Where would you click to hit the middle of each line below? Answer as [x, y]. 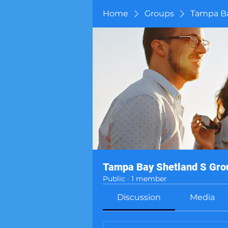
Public [114, 179]
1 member [149, 179]
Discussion [139, 197]
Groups [159, 13]
